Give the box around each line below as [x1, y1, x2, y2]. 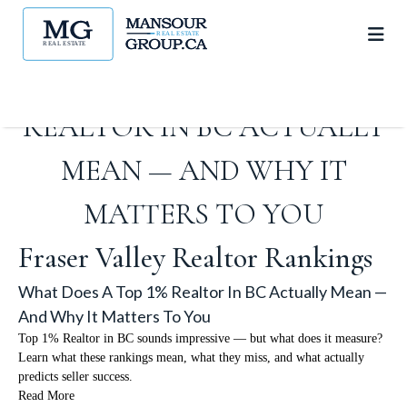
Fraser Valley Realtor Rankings [18, 240, 372, 275]
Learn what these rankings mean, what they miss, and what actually [18, 351, 364, 364]
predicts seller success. [18, 370, 133, 383]
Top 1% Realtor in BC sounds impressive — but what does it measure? [18, 332, 382, 345]
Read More [18, 389, 74, 402]
